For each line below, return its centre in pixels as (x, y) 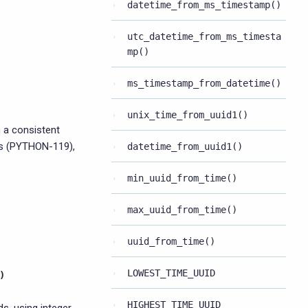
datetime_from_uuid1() (185, 146)
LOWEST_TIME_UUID (171, 273)
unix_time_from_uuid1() (188, 115)
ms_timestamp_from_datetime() (204, 83)
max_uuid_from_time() (182, 210)
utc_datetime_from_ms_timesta (204, 36)
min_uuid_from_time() (182, 178)
